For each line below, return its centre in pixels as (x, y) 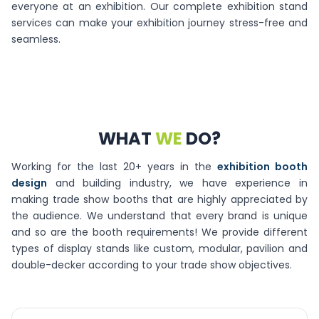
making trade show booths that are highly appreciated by (159, 199)
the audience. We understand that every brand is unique (159, 216)
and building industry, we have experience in (177, 183)
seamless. (36, 39)
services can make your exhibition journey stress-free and (159, 23)
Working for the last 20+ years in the (114, 167)
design (29, 183)
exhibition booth (262, 167)
